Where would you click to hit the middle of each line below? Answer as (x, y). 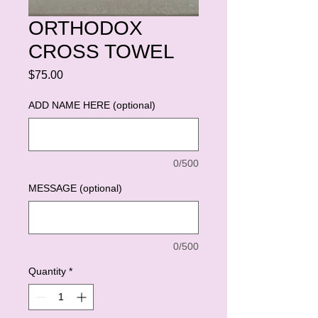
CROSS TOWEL (102, 51)
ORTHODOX (86, 28)
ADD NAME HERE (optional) (92, 105)
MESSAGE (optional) (75, 188)
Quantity (47, 271)
